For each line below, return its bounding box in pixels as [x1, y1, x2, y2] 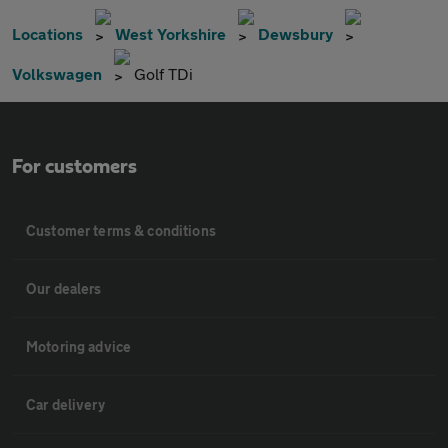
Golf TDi [134, 63, 193, 83]
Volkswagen [12, 63, 102, 83]
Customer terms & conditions [26, 221, 216, 239]
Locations [12, 23, 83, 43]
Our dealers [26, 279, 102, 297]
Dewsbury [258, 23, 333, 43]
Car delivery [26, 395, 105, 413]
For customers [12, 156, 137, 177]
